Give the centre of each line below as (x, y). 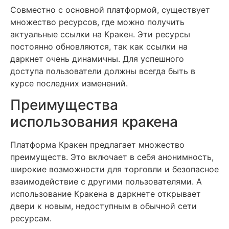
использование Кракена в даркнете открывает (106, 194)
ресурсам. (31, 219)
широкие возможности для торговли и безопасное (114, 169)
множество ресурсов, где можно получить (97, 22)
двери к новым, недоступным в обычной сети (104, 206)
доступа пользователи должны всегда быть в (103, 71)
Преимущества (64, 105)
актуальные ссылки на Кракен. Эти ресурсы (100, 34)
